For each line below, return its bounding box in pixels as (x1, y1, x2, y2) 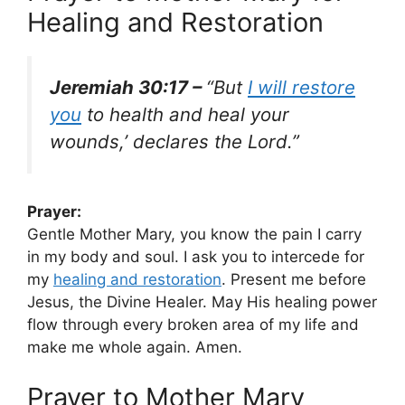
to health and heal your (81, 102, 289, 126)
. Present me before (221, 270, 366, 289)
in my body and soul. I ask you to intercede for (27, 248, 364, 267)
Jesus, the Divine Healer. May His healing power (27, 293, 377, 312)
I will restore (248, 75, 355, 99)
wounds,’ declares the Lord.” (50, 129, 299, 153)
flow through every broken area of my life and (27, 316, 359, 334)
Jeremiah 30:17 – (50, 75, 206, 99)
